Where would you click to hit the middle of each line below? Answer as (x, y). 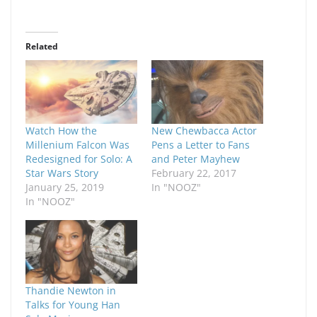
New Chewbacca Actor (204, 131)
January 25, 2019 (65, 188)
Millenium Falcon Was (77, 145)
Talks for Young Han (73, 305)
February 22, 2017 (194, 173)
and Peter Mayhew (196, 159)
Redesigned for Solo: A (79, 159)
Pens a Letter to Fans (201, 145)
